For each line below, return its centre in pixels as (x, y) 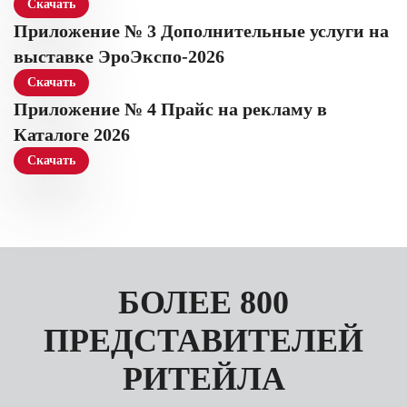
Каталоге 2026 (72, 134)
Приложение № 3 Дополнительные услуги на (201, 31)
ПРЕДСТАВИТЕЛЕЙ (203, 341)
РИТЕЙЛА (203, 379)
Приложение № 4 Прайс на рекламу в (170, 109)
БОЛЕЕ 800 (203, 303)
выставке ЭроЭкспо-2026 (119, 56)
